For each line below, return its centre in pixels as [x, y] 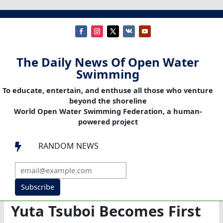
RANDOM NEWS [68, 146]
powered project [108, 122]
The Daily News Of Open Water [108, 62]
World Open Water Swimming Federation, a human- [108, 111]
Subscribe [37, 187]
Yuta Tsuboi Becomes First [106, 211]
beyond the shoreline [108, 101]
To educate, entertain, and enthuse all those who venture [108, 90]
